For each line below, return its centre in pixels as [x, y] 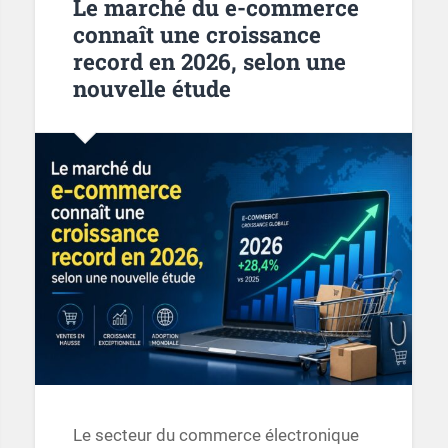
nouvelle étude [151, 87]
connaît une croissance [196, 33]
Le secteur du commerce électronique [215, 435]
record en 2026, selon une [209, 60]
